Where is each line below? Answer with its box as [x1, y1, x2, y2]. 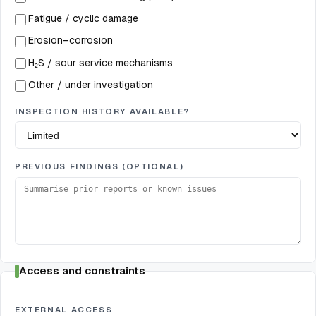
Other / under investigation [28, 78, 153, 92]
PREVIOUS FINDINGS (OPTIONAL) [15, 161, 184, 172]
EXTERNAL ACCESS [15, 303, 113, 315]
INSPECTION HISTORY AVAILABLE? [15, 105, 190, 116]
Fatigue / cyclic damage [28, 11, 138, 25]
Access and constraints [18, 264, 145, 278]
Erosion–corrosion [28, 34, 113, 47]
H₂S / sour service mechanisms [28, 56, 173, 69]
